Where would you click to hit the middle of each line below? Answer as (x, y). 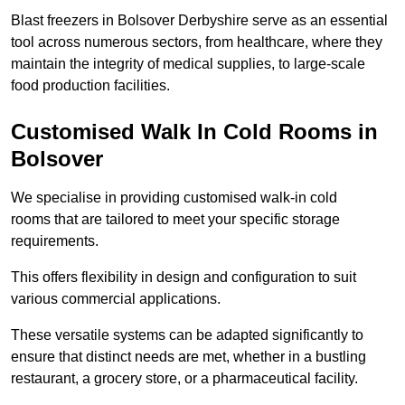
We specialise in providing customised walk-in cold (174, 198)
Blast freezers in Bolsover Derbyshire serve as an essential (199, 21)
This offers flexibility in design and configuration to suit (184, 278)
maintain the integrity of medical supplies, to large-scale (188, 64)
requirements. (55, 241)
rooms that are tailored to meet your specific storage (175, 220)
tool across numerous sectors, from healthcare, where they (197, 42)
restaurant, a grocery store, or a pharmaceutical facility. (184, 379)
